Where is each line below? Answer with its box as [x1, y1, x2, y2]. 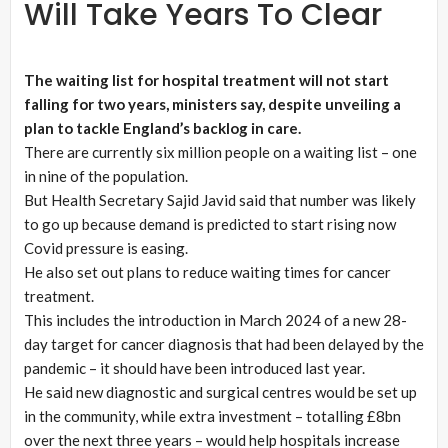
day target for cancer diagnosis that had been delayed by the [24, 335, 424, 354]
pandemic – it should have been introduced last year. [24, 359, 365, 378]
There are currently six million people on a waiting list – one [24, 143, 417, 162]
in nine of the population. [24, 167, 188, 186]
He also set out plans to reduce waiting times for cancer [24, 263, 391, 282]
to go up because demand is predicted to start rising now [24, 215, 396, 234]
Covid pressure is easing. [24, 239, 188, 258]
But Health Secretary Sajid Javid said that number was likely [24, 191, 416, 210]
